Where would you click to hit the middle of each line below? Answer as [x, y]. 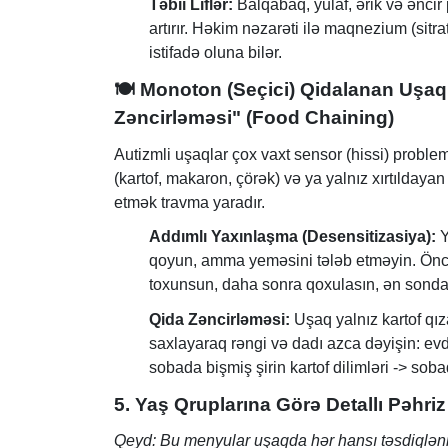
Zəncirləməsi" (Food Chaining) [254, 117]
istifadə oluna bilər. [215, 53]
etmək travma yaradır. [189, 202]
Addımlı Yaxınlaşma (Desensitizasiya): [292, 237]
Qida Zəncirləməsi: [219, 319]
